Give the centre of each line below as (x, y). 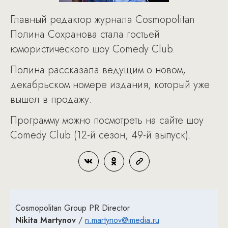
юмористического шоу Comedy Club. (93, 49)
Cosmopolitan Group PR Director (73, 208)
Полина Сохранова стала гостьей (85, 34)
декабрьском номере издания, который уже (110, 85)
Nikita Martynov (46, 220)
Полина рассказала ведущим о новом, (98, 70)
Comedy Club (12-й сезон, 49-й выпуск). (101, 135)
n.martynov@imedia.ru (122, 220)
